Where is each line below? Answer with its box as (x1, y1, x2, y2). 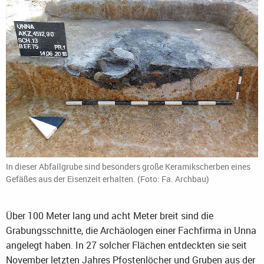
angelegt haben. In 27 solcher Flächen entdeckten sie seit (6, 239, 247, 252)
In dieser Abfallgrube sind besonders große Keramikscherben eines (6, 161, 250, 173)
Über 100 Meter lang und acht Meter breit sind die (6, 209, 213, 223)
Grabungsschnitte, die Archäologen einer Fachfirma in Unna (6, 224, 256, 237)
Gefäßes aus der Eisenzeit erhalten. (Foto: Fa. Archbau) (6, 173, 209, 185)
